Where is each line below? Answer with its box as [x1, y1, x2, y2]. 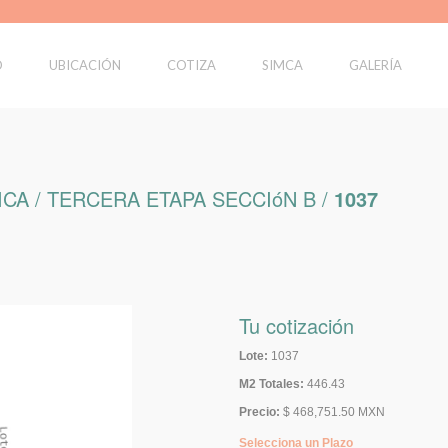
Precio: [238, 405, 280, 419]
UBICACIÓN [49, 57, 121, 73]
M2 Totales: [238, 377, 304, 391]
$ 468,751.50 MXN [282, 405, 385, 419]
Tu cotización [238, 311, 354, 340]
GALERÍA [349, 57, 402, 73]
